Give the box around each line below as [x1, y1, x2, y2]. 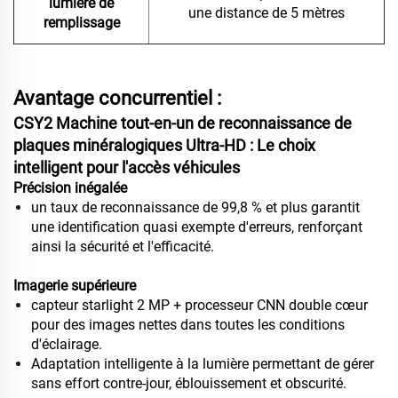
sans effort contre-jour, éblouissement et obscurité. [31, 375, 346, 393]
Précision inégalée [13, 179, 127, 197]
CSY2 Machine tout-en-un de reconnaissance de [13, 114, 352, 133]
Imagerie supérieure [13, 277, 136, 295]
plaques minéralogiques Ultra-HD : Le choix [13, 136, 315, 155]
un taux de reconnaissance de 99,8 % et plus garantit [31, 199, 360, 217]
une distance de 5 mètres [188, 4, 345, 22]
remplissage [43, 14, 120, 32]
